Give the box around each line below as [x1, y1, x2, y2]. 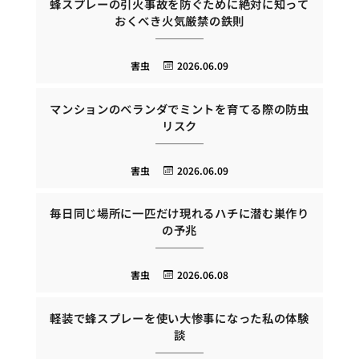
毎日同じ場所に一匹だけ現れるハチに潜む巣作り [50, 204, 309, 222]
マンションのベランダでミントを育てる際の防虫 [50, 99, 309, 117]
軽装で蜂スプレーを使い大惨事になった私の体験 [50, 309, 309, 326]
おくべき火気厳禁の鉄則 [115, 12, 244, 30]
